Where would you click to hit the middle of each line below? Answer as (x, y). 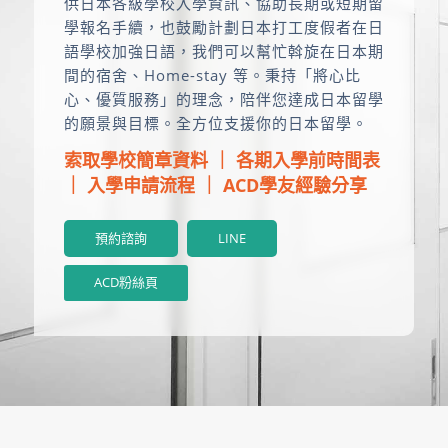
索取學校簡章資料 (135, 159)
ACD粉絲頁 (125, 281)
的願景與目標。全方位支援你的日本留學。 (215, 123)
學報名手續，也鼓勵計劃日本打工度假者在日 (223, 27)
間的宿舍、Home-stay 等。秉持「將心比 (212, 75)
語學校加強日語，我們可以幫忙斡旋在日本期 (223, 51)
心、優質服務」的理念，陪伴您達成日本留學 (223, 99)
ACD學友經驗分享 (294, 184)
